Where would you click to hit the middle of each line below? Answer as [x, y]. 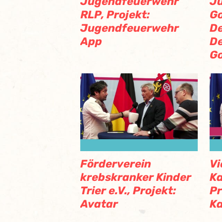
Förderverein [116, 164]
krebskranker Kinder [136, 177]
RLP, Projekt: [115, 14]
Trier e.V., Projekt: [128, 190]
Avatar [99, 204]
